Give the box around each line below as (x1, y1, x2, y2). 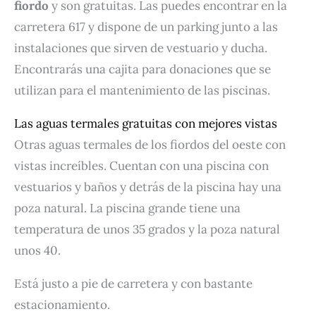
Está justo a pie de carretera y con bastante (14, 276, 253, 292)
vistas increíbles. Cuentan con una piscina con (14, 158, 269, 174)
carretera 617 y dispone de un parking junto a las (14, 19, 278, 35)
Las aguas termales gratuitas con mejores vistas (14, 116, 277, 132)
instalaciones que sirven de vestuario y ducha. (14, 40, 267, 56)
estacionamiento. (14, 297, 110, 313)
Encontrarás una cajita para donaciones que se (14, 61, 271, 78)
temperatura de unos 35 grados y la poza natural (14, 221, 280, 238)
